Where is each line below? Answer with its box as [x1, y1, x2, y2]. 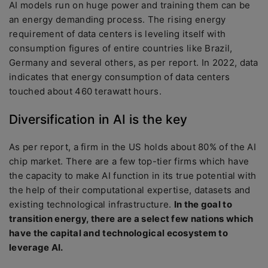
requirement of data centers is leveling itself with [9, 28, 226, 39]
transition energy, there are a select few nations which [9, 213, 254, 224]
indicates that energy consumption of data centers [9, 71, 230, 83]
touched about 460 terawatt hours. [9, 86, 165, 97]
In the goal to [173, 199, 232, 210]
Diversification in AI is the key [9, 112, 191, 127]
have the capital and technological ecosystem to [9, 227, 229, 239]
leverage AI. [9, 242, 65, 253]
